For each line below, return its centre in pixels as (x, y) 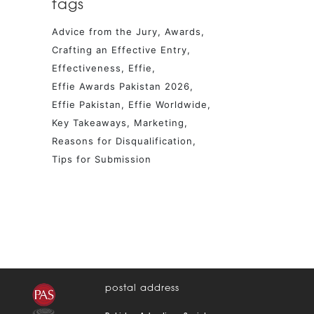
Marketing (159, 123)
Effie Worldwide (168, 105)
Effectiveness (87, 68)
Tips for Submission (102, 159)
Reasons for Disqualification (122, 141)
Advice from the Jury (105, 32)
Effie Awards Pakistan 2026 (121, 87)
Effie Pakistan (87, 105)
